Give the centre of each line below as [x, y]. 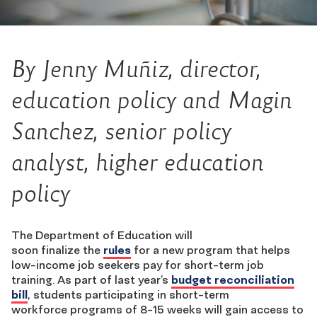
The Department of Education [93, 235]
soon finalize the [57, 250]
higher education [180, 162]
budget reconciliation [233, 279]
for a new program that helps [211, 250]
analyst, [53, 162]
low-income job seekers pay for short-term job [138, 265]
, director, [214, 69]
